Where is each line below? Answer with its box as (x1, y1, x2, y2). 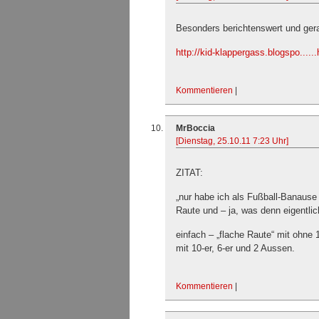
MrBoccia (176, 123, 215, 133)
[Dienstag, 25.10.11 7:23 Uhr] (176, 136, 288, 146)
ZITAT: (176, 167, 203, 178)
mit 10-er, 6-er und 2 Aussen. (176, 243, 295, 253)
